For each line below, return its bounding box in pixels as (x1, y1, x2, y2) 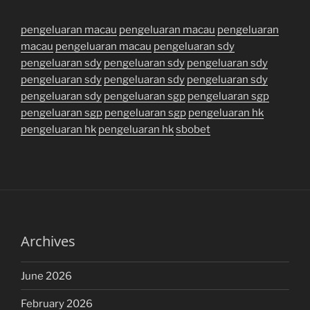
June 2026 (21, 269, 72, 282)
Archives (21, 232, 75, 251)
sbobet (176, 123, 210, 136)
